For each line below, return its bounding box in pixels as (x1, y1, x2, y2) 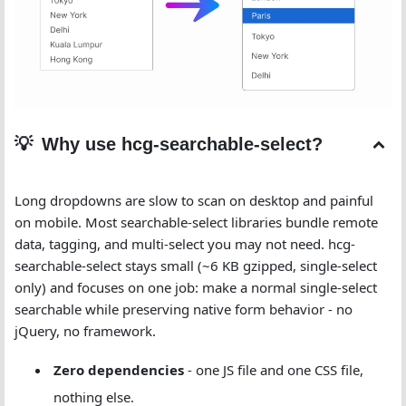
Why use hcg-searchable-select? (42, 134, 323, 154)
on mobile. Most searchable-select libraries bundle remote (14, 213, 378, 231)
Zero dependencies (53, 361, 184, 379)
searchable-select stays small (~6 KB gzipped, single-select (14, 256, 377, 275)
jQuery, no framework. (14, 322, 156, 340)
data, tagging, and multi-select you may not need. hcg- (14, 235, 355, 253)
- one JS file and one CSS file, (184, 361, 363, 379)
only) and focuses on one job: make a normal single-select (14, 278, 377, 296)
